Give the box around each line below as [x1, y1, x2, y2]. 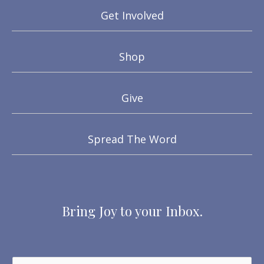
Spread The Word [87, 132, 177, 147]
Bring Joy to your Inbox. [61, 202, 203, 220]
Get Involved [100, 8, 164, 23]
